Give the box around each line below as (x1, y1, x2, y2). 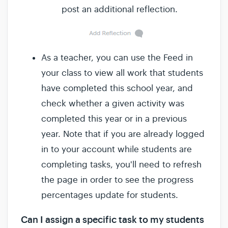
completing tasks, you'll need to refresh (41, 159, 202, 170)
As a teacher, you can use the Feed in (41, 52, 193, 64)
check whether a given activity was (41, 98, 184, 109)
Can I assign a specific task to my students (21, 214, 204, 226)
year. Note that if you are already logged (41, 129, 205, 140)
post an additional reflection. (62, 4, 178, 15)
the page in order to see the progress (41, 175, 193, 186)
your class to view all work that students (41, 68, 203, 79)
